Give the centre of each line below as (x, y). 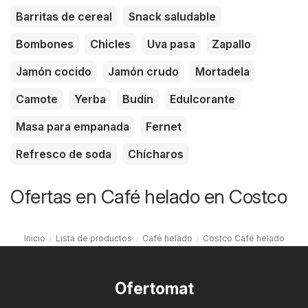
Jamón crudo (143, 71)
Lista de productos (93, 238)
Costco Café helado (243, 238)
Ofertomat (154, 288)
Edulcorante (202, 99)
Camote (37, 99)
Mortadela (222, 71)
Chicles (110, 44)
